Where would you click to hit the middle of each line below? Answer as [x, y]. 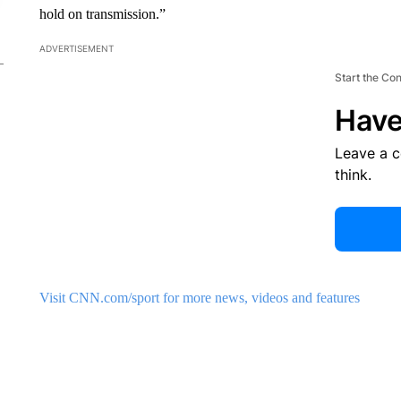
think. [353, 174]
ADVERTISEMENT [76, 48]
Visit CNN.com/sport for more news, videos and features [199, 297]
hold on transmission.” [102, 13]
